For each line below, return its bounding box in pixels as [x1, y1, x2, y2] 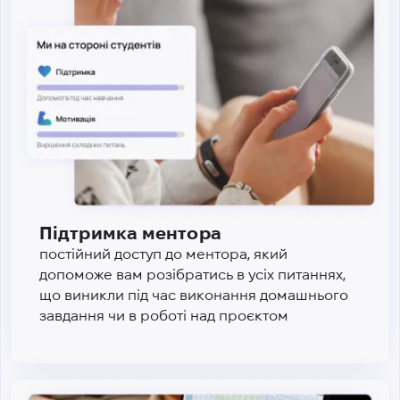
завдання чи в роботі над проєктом [39, 307, 288, 323]
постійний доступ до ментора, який [39, 246, 287, 262]
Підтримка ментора [39, 222, 221, 243]
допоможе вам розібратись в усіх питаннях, [39, 266, 346, 282]
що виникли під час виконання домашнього [39, 287, 348, 303]
